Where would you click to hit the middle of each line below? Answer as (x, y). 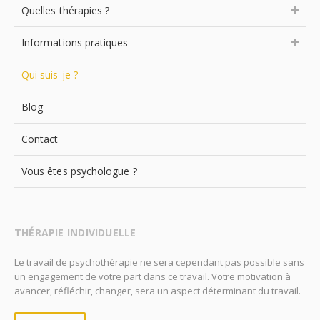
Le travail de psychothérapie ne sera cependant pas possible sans (159, 262)
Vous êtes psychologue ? (79, 171)
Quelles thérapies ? (66, 10)
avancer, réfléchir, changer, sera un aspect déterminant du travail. (157, 291)
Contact (40, 139)
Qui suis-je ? (50, 75)
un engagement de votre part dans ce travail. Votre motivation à (152, 276)
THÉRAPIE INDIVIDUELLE (75, 232)
